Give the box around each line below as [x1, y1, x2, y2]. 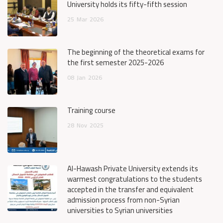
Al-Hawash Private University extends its [67, 161, 198, 176]
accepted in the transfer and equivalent [67, 182, 194, 197]
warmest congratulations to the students [67, 172, 202, 186]
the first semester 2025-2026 [67, 55, 164, 70]
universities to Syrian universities [67, 203, 173, 218]
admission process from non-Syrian [67, 193, 180, 207]
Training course [67, 103, 115, 117]
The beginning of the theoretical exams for [67, 45, 205, 59]
